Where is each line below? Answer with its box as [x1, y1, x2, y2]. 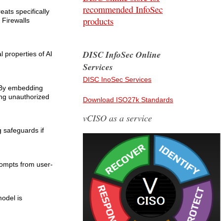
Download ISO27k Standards [83, 96, 173, 104]
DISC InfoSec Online [83, 48, 161, 61]
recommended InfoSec [83, 3, 163, 15]
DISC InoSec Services [83, 75, 151, 84]
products [83, 15, 113, 27]
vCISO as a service [83, 111, 152, 124]
